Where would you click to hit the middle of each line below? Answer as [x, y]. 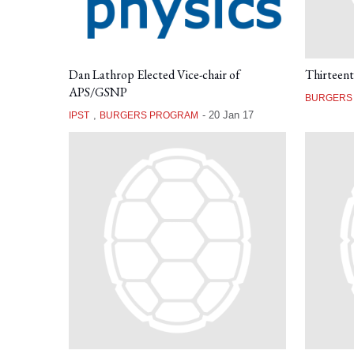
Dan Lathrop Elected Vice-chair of [154, 75]
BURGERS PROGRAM [149, 116]
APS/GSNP [98, 92]
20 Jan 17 [231, 115]
